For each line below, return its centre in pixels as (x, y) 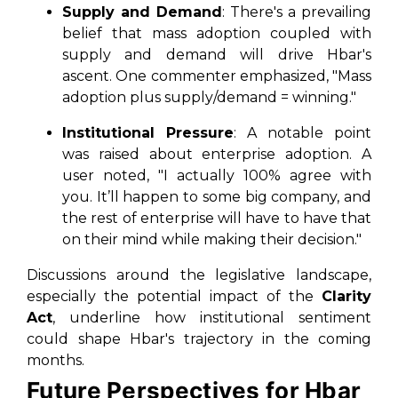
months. (56, 360)
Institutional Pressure (148, 133)
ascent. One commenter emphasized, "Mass (217, 76)
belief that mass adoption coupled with (217, 33)
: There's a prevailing (297, 12)
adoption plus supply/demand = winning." (209, 97)
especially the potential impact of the (174, 296)
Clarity (346, 296)
